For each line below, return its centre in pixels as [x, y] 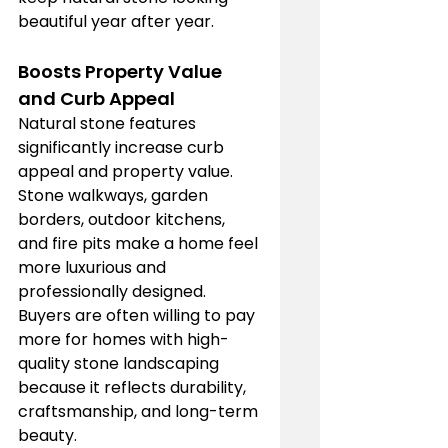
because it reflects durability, [134, 387]
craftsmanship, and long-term [140, 411]
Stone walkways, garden [115, 195]
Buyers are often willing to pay [138, 315]
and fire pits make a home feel [140, 243]
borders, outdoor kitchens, [123, 219]
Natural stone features [109, 123]
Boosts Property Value [122, 71]
